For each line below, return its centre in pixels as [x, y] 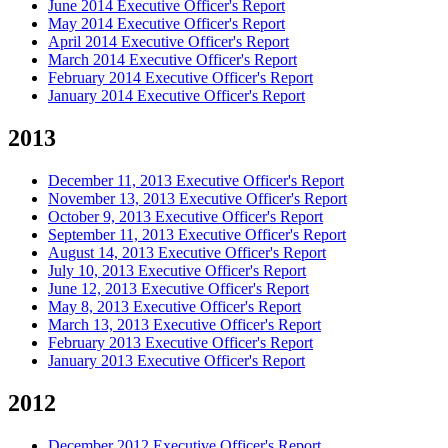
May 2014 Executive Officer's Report [166, 24]
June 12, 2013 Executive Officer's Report [178, 289]
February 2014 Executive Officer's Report [180, 78]
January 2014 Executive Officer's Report [176, 96]
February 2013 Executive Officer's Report [180, 343]
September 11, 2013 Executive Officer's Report [197, 235]
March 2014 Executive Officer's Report [172, 60]
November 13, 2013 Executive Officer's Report [197, 199]
